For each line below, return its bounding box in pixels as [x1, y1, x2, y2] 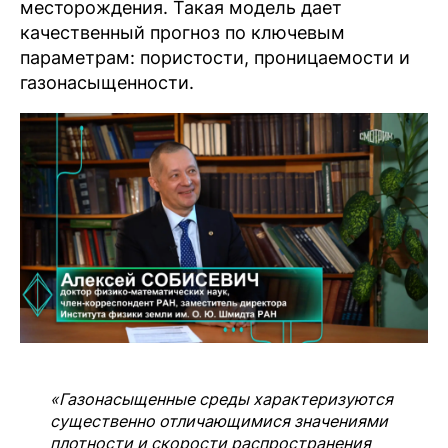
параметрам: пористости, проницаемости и [20, 47, 410, 68]
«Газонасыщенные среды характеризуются [50, 388, 393, 409]
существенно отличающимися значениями [50, 410, 388, 431]
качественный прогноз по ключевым [20, 22, 345, 43]
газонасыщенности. [20, 72, 194, 93]
